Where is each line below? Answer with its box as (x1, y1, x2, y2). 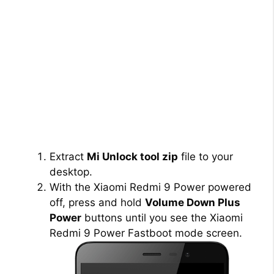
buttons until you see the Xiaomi (81, 212, 243, 224)
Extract (50, 150, 87, 163)
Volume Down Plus (145, 196, 240, 209)
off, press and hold (50, 196, 145, 209)
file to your (178, 150, 233, 163)
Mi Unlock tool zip (87, 150, 178, 163)
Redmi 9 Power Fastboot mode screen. (50, 227, 242, 240)
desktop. (50, 166, 92, 179)
